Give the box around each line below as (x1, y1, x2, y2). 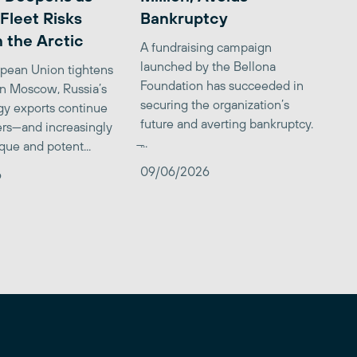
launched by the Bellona (140, 58, 276, 73)
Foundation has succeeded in (140, 77, 304, 92)
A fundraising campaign (140, 39, 272, 54)
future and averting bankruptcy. (140, 116, 313, 131)
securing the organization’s (140, 96, 289, 112)
